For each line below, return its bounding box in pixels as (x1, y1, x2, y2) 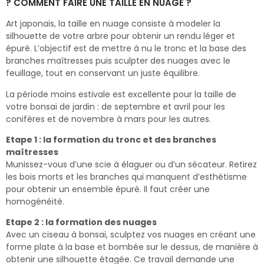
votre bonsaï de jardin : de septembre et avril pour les (6, 100, 225, 113)
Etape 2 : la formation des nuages (6, 216, 157, 229)
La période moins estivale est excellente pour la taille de (6, 88, 236, 100)
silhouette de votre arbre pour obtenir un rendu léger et (6, 30, 235, 42)
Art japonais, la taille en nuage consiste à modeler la (6, 18, 220, 30)
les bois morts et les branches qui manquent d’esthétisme (6, 170, 247, 183)
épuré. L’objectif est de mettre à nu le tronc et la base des (6, 42, 246, 55)
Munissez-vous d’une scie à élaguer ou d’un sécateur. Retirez (6, 158, 257, 170)
